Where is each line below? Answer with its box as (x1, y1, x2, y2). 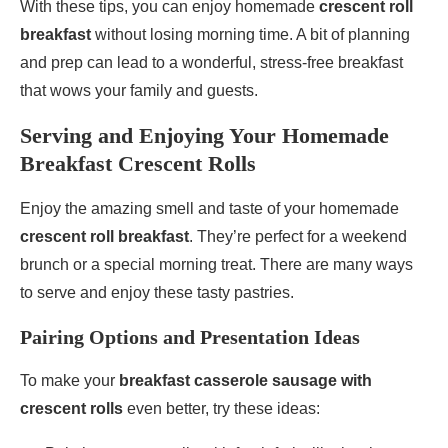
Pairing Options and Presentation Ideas (20, 326, 360, 349)
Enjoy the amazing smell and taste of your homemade (20, 200, 399, 218)
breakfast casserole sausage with (119, 372, 372, 390)
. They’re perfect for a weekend (189, 228, 407, 246)
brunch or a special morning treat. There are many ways (20, 256, 413, 274)
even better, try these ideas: (123, 400, 320, 418)
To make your (20, 372, 119, 390)
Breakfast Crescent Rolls (20, 151, 256, 177)
